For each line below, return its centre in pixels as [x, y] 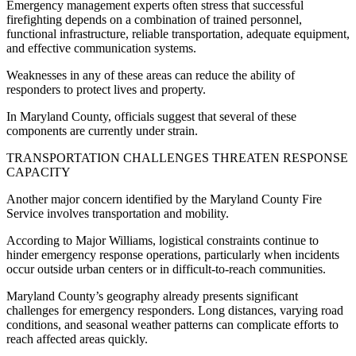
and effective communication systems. [101, 48]
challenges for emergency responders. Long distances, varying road [175, 310]
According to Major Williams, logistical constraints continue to [163, 240]
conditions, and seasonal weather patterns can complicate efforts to [172, 324]
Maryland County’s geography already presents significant [152, 296]
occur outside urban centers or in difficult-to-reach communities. [166, 269]
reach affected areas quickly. [77, 339]
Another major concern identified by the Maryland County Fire [164, 199]
